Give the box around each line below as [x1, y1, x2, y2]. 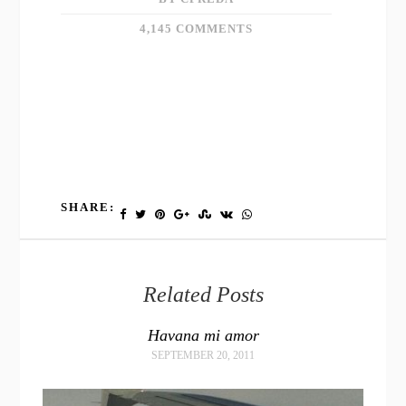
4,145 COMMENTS [140, 21, 253, 35]
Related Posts [142, 282, 264, 306]
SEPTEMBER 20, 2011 [151, 348, 255, 362]
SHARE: [61, 199, 116, 214]
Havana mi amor [147, 325, 259, 344]
